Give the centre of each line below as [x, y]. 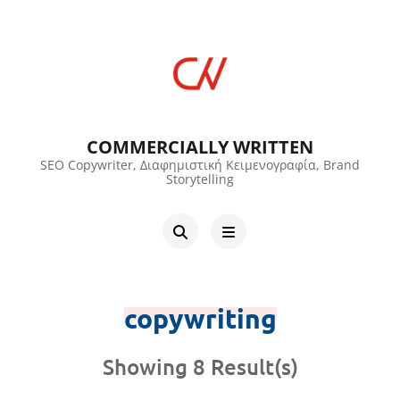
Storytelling [200, 179]
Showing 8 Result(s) [200, 366]
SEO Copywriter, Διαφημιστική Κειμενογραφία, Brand [200, 164]
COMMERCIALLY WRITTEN [200, 146]
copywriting [200, 318]
